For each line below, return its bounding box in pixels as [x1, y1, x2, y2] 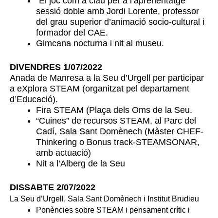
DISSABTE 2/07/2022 [10, 182, 95, 192]
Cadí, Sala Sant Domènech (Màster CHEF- [36, 126, 203, 136]
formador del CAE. [36, 27, 108, 37]
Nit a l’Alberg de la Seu [36, 158, 125, 168]
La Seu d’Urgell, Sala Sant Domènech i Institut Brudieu [10, 194, 199, 203]
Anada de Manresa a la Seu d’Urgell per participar [10, 73, 204, 83]
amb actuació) [36, 147, 91, 158]
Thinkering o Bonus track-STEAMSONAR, [36, 137, 200, 147]
